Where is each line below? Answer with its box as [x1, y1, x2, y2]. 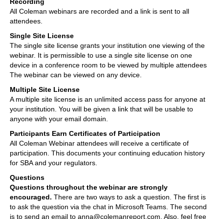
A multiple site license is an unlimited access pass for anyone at [10, 95, 205, 103]
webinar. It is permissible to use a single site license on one [10, 51, 192, 59]
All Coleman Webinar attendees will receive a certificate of [10, 139, 189, 147]
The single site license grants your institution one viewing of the [10, 41, 205, 49]
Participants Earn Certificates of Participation [10, 129, 160, 137]
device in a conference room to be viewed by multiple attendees [10, 61, 207, 69]
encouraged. [10, 193, 52, 201]
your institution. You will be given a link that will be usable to [10, 105, 193, 113]
